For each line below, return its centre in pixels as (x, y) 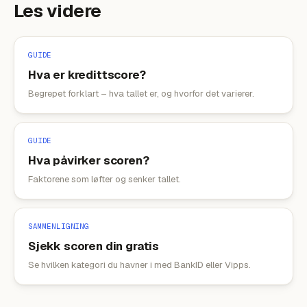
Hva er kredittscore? (87, 75)
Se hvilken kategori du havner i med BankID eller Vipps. (139, 265)
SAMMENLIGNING (59, 226)
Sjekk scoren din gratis (94, 246)
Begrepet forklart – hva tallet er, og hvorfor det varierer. (141, 94)
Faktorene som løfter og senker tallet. (105, 179)
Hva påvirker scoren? (89, 160)
